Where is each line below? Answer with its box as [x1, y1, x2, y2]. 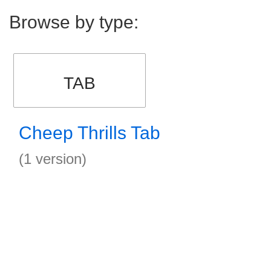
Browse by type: [9, 12, 139, 32]
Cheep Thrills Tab [19, 123, 160, 143]
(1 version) [19, 151, 87, 167]
